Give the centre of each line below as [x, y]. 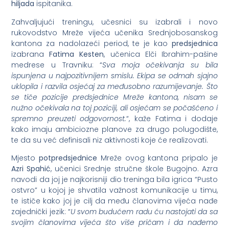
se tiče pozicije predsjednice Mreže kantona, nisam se [114, 97]
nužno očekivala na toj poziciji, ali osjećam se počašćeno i [114, 108]
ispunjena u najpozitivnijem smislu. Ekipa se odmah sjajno [114, 75]
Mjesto [25, 158]
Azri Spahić [31, 169]
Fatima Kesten [77, 54]
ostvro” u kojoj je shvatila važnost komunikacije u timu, [114, 190]
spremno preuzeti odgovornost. [69, 118]
